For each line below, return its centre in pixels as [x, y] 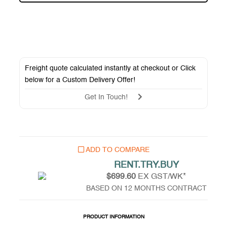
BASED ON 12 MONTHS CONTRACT [146, 188]
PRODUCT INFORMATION [113, 217]
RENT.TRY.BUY [146, 165]
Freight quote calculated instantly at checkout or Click [110, 68]
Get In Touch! [111, 97]
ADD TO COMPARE [117, 150]
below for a [44, 80]
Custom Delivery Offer [98, 80]
